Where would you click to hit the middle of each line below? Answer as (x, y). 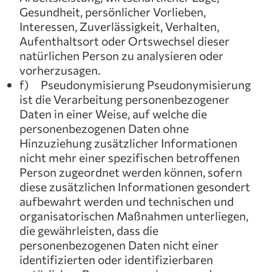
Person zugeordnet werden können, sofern (131, 172)
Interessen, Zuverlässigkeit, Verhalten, (119, 26)
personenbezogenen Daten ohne (104, 128)
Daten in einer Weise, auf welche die (113, 114)
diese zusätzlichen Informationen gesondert (135, 186)
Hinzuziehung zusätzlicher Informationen (128, 143)
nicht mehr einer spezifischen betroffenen (130, 157)
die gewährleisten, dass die (89, 230)
